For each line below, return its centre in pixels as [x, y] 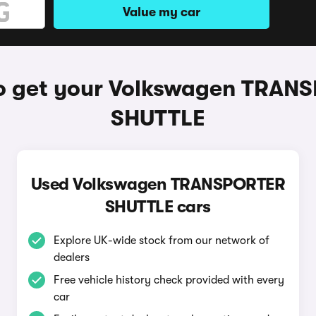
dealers [71, 257]
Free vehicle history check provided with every [169, 280]
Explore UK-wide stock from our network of [161, 241]
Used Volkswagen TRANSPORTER [158, 184]
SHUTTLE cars [158, 207]
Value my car [162, 12]
